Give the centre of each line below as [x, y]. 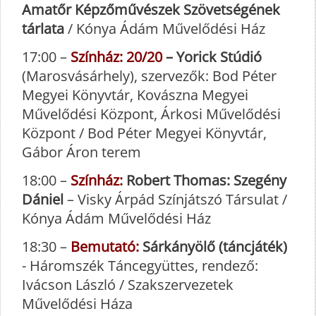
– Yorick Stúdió [212, 57]
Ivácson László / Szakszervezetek [128, 285]
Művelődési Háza [77, 304]
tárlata [43, 29]
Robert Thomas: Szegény [205, 181]
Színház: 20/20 [116, 57]
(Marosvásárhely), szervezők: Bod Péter [149, 76]
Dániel [43, 200]
